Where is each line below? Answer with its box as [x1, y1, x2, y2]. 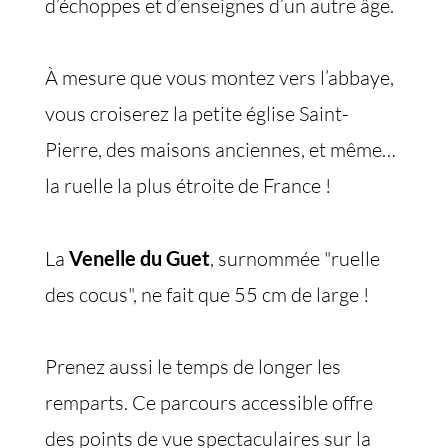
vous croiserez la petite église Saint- [45, 101, 349, 126]
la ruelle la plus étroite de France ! [45, 173, 331, 198]
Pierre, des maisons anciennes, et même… [45, 137, 396, 162]
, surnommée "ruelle [210, 246, 380, 271]
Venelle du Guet [69, 246, 210, 270]
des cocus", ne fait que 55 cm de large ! [45, 282, 369, 307]
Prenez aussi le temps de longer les [45, 354, 341, 379]
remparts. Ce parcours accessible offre [45, 390, 373, 415]
